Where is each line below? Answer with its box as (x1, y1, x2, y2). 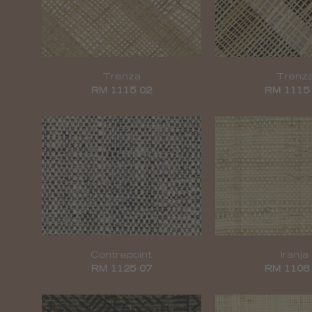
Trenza (102, 72, 141, 82)
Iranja (281, 251, 309, 261)
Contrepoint (91, 251, 153, 261)
